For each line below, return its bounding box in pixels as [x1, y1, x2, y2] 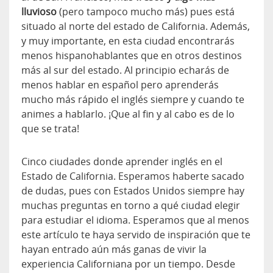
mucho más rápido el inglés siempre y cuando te [21, 92, 244, 106]
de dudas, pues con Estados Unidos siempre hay [21, 183, 244, 197]
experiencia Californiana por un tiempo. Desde [21, 257, 235, 271]
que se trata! [21, 121, 79, 135]
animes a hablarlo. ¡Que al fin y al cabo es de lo [21, 107, 235, 121]
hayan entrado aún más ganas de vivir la [21, 242, 207, 256]
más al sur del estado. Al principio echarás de [21, 63, 229, 77]
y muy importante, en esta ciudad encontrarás [21, 34, 235, 48]
